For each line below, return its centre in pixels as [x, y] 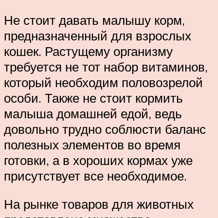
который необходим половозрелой [103, 82]
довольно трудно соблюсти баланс [105, 129]
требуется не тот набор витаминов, [106, 66]
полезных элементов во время [92, 144]
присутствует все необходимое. [95, 175]
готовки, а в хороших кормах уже [98, 160]
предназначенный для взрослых [98, 35]
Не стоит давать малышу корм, [94, 20]
